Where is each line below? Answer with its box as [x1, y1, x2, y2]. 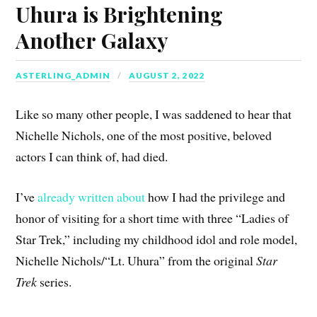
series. [37, 272, 72, 290]
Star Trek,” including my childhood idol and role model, [16, 230, 298, 248]
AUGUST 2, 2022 [129, 69, 206, 81]
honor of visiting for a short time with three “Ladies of [16, 209, 289, 226]
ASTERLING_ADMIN [16, 69, 111, 81]
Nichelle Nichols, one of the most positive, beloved [16, 127, 272, 144]
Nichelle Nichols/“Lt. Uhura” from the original [16, 251, 257, 269]
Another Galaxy [16, 25, 169, 54]
